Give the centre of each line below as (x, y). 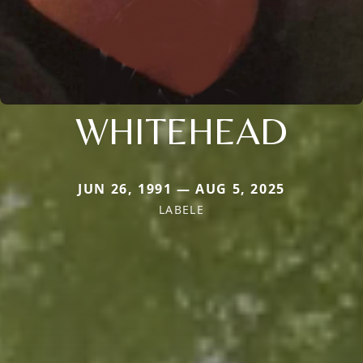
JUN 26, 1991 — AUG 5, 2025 (181, 189)
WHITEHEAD (181, 131)
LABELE (181, 210)
